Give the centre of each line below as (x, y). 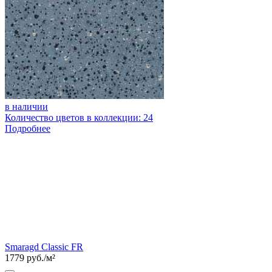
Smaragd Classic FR (44, 246)
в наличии (26, 106)
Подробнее (28, 128)
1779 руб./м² (30, 257)
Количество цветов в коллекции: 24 (79, 117)
